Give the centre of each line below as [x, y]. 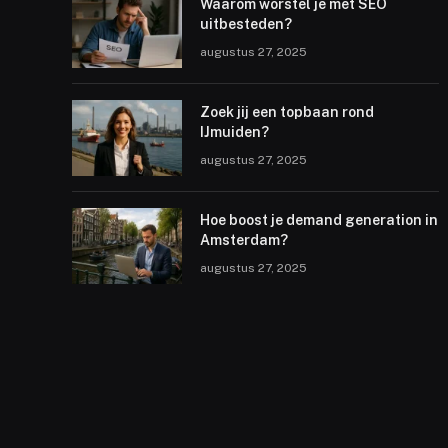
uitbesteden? [246, 23]
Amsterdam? [244, 239]
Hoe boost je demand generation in [319, 219]
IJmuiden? [234, 131]
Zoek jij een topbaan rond [287, 111]
